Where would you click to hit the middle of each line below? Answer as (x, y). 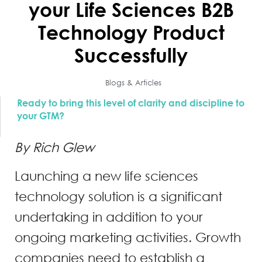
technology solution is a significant (118, 196)
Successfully (131, 55)
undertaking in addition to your (109, 217)
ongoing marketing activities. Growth (128, 237)
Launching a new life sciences (106, 176)
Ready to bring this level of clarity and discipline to (131, 103)
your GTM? (41, 116)
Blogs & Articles (133, 83)
